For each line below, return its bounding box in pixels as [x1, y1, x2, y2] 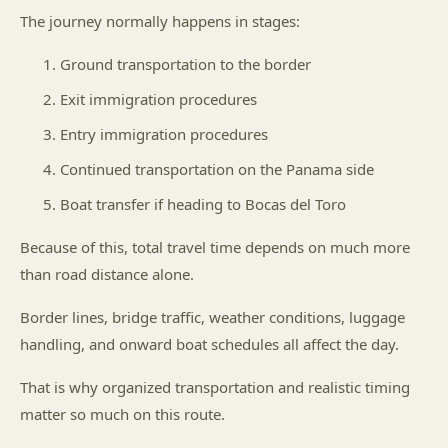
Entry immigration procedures [60, 124, 268, 144]
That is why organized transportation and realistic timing [20, 377, 410, 397]
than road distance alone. [20, 264, 194, 284]
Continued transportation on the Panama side [60, 159, 374, 179]
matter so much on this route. [20, 404, 225, 424]
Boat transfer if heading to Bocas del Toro [60, 194, 346, 214]
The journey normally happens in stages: [20, 11, 300, 31]
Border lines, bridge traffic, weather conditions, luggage [20, 307, 405, 327]
